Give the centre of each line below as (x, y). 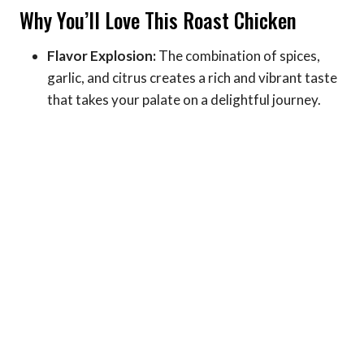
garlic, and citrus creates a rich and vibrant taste (192, 78)
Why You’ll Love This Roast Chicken (158, 19)
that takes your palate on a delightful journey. (184, 100)
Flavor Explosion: (102, 56)
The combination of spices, (238, 56)
